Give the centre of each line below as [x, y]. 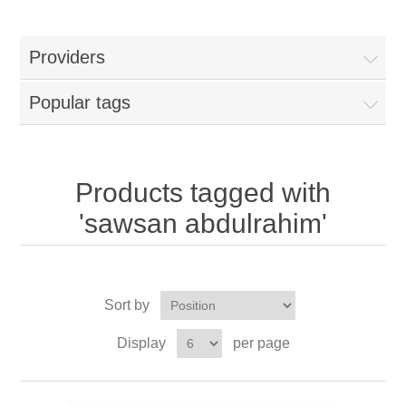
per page [261, 343]
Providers [68, 57]
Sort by [126, 304]
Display [141, 343]
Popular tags [80, 102]
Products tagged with [203, 192]
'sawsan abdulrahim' [203, 223]
